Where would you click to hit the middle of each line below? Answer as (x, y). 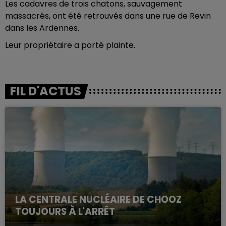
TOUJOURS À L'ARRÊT (65, 211)
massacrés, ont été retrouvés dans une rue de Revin (108, 16)
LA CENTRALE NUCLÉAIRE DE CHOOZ (98, 199)
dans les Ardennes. (42, 28)
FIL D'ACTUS (46, 91)
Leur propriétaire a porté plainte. (70, 45)
